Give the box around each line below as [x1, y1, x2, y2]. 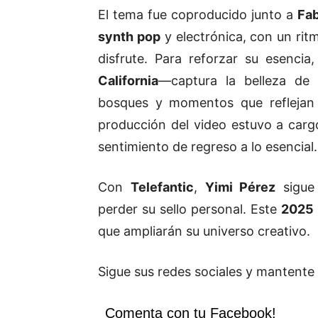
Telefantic [130, 180, 194, 195]
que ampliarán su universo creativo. [98, 224, 310, 239]
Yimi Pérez [204, 180, 276, 195]
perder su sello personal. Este [98, 202, 281, 217]
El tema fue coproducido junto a [98, 7, 297, 23]
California [98, 73, 158, 89]
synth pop [98, 29, 160, 45]
